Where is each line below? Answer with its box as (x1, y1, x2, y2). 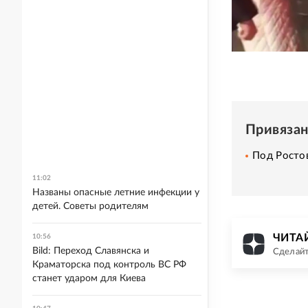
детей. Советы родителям (32, 201, 148, 211)
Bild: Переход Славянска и (32, 246, 149, 256)
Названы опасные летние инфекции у (32, 188, 199, 197)
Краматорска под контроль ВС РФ (32, 260, 186, 269)
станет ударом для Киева (32, 274, 146, 283)
